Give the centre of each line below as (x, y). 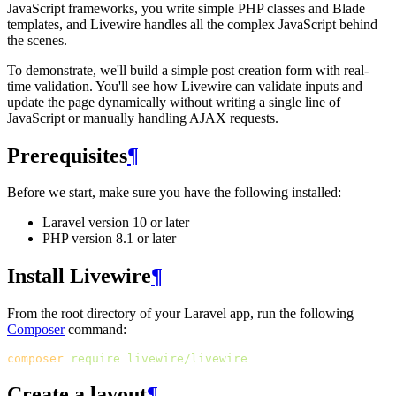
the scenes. (37, 40)
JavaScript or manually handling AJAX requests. (143, 118)
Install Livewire (79, 276)
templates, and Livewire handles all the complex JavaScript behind (192, 24)
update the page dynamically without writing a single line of (174, 102)
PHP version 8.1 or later (109, 239)
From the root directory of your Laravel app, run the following (180, 314)
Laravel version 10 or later (116, 223)
